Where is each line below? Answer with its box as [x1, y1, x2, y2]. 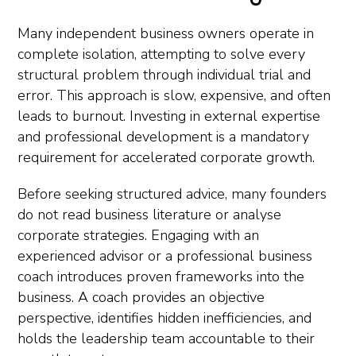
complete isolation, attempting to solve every [17, 44, 305, 64]
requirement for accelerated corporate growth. [17, 148, 315, 167]
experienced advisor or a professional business [17, 246, 312, 265]
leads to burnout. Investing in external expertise [17, 106, 320, 126]
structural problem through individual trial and [17, 65, 311, 84]
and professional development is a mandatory [17, 127, 309, 146]
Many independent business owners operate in [17, 24, 314, 43]
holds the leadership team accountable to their [17, 329, 315, 348]
